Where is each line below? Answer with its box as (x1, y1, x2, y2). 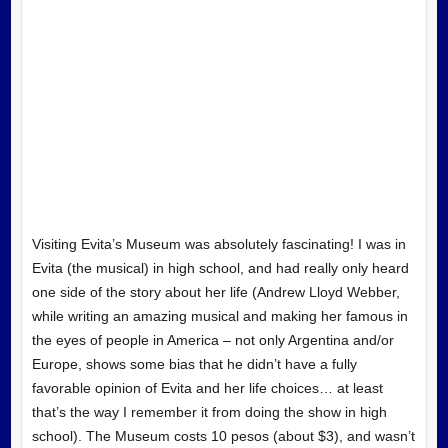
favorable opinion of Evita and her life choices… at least (31, 379, 383, 396)
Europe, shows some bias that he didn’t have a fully (31, 355, 357, 372)
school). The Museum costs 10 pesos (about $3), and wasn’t (31, 427, 415, 444)
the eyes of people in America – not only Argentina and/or (31, 331, 394, 348)
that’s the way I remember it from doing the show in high (31, 403, 387, 420)
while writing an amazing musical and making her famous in (31, 307, 408, 324)
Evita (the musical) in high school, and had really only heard (31, 259, 409, 276)
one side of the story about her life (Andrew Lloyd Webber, (31, 283, 400, 300)
